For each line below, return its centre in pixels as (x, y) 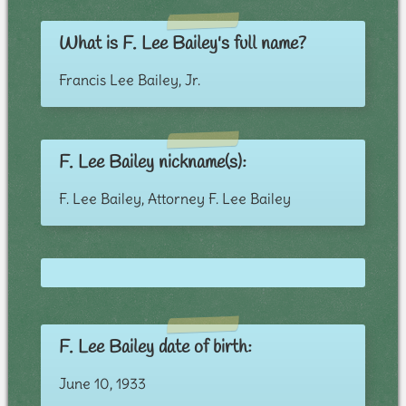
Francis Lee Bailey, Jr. (129, 80)
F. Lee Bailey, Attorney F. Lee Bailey (174, 199)
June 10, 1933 (102, 384)
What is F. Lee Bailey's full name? (182, 44)
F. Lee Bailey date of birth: (155, 348)
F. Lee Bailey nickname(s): (152, 163)
